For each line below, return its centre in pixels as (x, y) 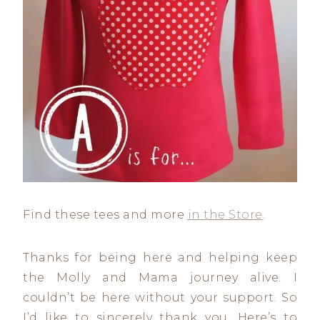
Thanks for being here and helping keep (160, 257)
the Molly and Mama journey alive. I (160, 277)
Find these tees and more (105, 214)
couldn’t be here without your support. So (160, 297)
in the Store (225, 214)
